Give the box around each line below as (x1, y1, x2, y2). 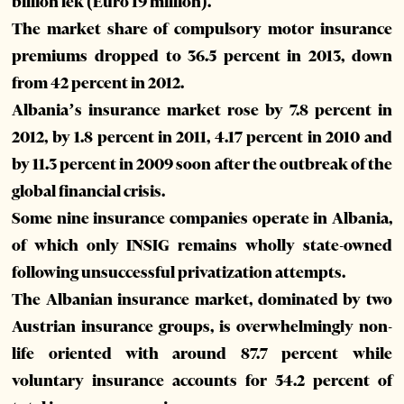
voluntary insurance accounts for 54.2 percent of (12, 371, 392, 391)
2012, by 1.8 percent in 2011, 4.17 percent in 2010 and (12, 127, 392, 148)
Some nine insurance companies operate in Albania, (12, 208, 392, 229)
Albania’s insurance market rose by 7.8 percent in (12, 100, 392, 121)
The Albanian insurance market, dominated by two (12, 289, 392, 310)
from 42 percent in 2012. (12, 73, 185, 94)
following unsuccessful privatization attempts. (12, 262, 346, 283)
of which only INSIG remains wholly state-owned (12, 235, 392, 256)
